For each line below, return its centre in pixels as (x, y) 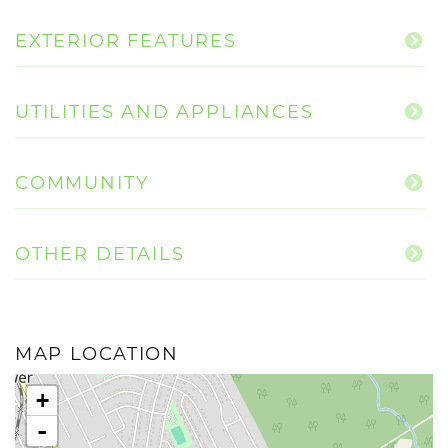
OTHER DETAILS (100, 254)
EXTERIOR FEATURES (126, 41)
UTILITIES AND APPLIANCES (164, 112)
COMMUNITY (82, 183)
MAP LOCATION (97, 354)
